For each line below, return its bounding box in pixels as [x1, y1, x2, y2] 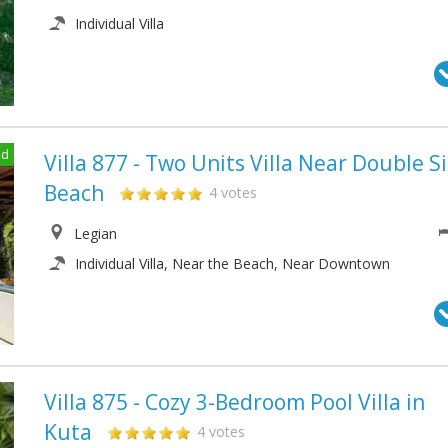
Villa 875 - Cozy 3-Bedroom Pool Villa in [44, 387, 425, 416]
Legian [70, 223, 117, 243]
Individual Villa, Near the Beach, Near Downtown [75, 253, 390, 273]
